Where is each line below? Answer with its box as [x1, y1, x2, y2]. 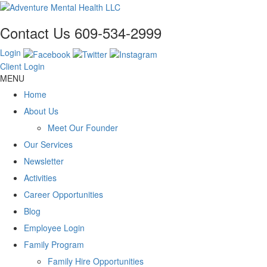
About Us [24, 104, 58, 117]
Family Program [24, 238, 84, 250]
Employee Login [24, 221, 85, 234]
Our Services [24, 138, 73, 150]
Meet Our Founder [48, 121, 118, 133]
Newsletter [24, 154, 64, 167]
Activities [24, 171, 57, 184]
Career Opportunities [24, 188, 103, 200]
